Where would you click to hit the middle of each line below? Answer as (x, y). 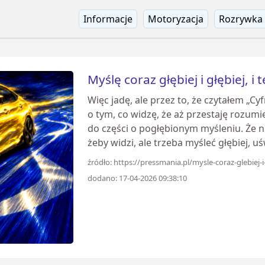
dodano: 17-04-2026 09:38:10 (137, 178)
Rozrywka (241, 19)
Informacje (108, 19)
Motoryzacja (176, 19)
